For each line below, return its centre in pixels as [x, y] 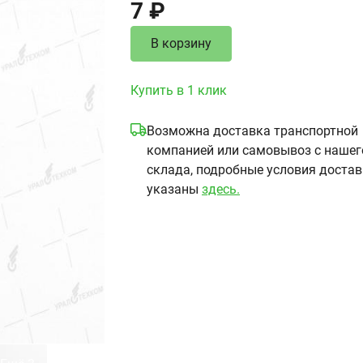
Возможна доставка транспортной [252, 131]
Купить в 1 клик [179, 90]
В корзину [181, 43]
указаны [174, 189]
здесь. [221, 189]
